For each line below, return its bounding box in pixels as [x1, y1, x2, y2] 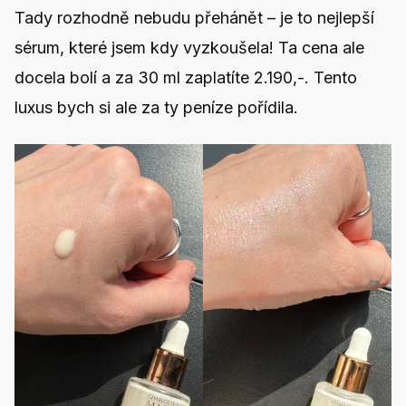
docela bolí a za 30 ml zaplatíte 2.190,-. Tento [14, 67, 357, 87]
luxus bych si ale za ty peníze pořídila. [14, 97, 303, 117]
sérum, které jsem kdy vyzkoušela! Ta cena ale [14, 37, 364, 57]
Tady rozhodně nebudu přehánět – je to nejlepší [14, 7, 374, 27]
